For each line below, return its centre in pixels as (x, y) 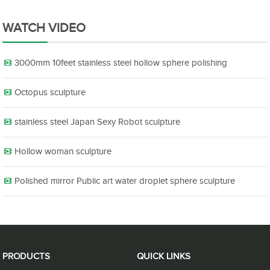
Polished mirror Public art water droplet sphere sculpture (125, 181)
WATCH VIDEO (44, 28)
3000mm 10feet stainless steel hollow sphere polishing (121, 63)
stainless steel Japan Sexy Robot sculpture (98, 122)
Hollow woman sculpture (63, 152)
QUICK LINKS (163, 257)
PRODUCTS (27, 257)
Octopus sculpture (50, 93)
